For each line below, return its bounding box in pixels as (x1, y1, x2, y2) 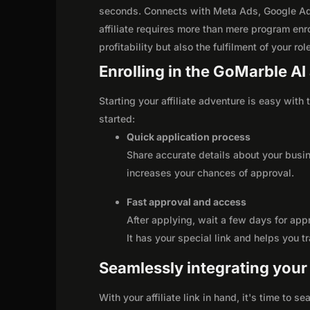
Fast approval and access (127, 195, 247, 208)
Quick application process (127, 130, 251, 143)
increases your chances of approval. (127, 166, 295, 179)
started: (99, 112, 136, 125)
